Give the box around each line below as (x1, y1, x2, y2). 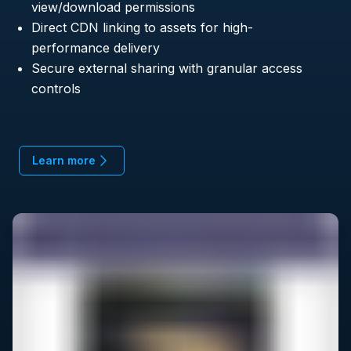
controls (31, 81, 81, 97)
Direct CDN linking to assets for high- (31, 20, 253, 36)
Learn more (32, 154, 96, 168)
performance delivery (31, 40, 160, 56)
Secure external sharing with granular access (31, 60, 302, 77)
